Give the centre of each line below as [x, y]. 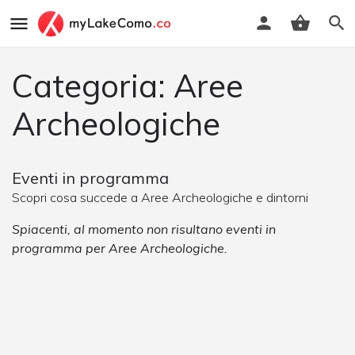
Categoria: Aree [128, 86]
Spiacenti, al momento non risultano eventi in [144, 229]
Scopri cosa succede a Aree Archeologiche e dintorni [160, 197]
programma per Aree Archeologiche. [120, 248]
